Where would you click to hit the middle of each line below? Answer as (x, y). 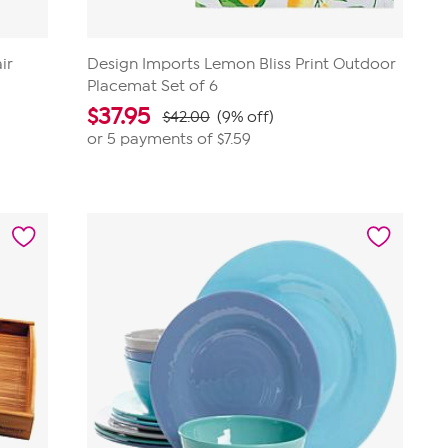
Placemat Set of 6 (152, 86)
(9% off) (245, 117)
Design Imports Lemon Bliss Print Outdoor (241, 64)
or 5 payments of (151, 139)
